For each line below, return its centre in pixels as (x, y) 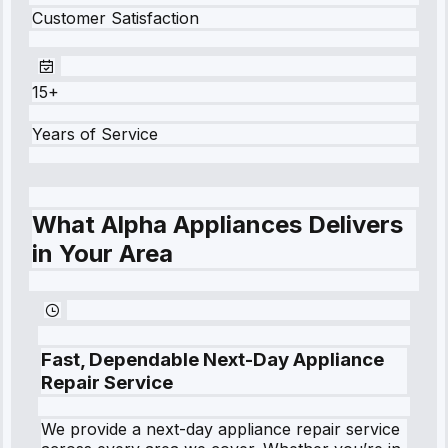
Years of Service (95, 134)
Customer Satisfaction (115, 18)
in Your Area (102, 254)
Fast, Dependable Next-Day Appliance (212, 359)
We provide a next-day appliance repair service (220, 428)
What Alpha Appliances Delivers (217, 225)
